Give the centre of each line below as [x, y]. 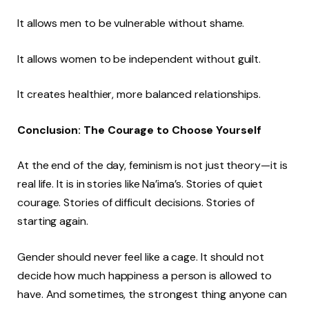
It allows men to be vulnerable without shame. [131, 23]
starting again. [53, 221]
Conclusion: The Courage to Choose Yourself [139, 130]
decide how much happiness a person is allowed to [145, 275]
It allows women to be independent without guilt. [139, 59]
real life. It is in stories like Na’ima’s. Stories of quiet [140, 184]
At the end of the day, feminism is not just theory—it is [152, 166]
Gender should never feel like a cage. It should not [141, 257]
